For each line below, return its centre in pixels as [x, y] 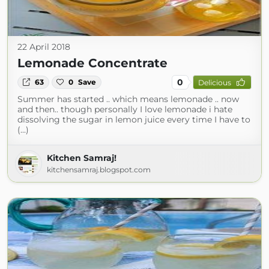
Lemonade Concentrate [92, 63]
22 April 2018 [44, 47]
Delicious [214, 82]
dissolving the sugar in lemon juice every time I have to [134, 119]
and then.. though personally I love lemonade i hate [125, 109]
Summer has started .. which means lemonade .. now [128, 99]
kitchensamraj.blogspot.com [99, 170]
